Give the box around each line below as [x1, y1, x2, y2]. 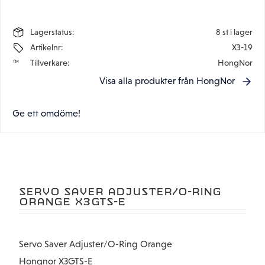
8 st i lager [215, 27, 253, 37]
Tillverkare [30, 57, 67, 67]
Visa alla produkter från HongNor [99, 76, 235, 86]
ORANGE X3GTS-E [19, 196, 125, 208]
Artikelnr [30, 42, 61, 52]
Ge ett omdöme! [12, 108, 80, 119]
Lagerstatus [30, 27, 72, 37]
